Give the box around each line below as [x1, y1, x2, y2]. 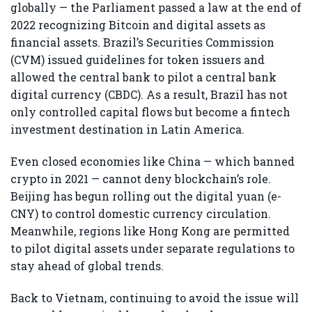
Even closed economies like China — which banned [10, 154, 295, 169]
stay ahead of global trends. [10, 258, 164, 274]
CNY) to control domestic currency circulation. [10, 206, 271, 221]
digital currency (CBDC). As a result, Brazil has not [10, 87, 288, 102]
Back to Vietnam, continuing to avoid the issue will [10, 290, 299, 305]
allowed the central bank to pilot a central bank [10, 70, 276, 85]
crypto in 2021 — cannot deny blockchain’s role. [10, 171, 271, 187]
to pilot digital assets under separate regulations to [10, 241, 295, 256]
